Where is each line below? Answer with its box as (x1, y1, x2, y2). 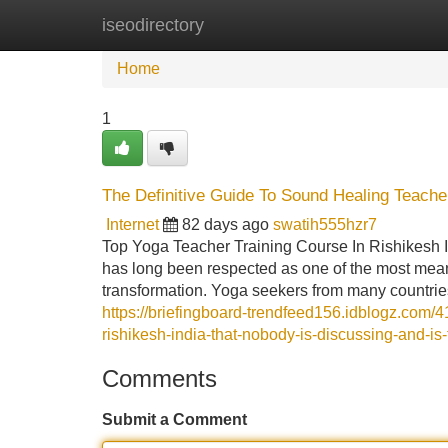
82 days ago (182, 216, 269, 233)
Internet (106, 216, 159, 233)
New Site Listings (205, 16, 329, 33)
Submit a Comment (102, 411, 247, 428)
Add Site (359, 16, 420, 33)
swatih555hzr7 (273, 216, 377, 233)
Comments (102, 365, 217, 392)
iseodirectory (102, 15, 204, 35)
